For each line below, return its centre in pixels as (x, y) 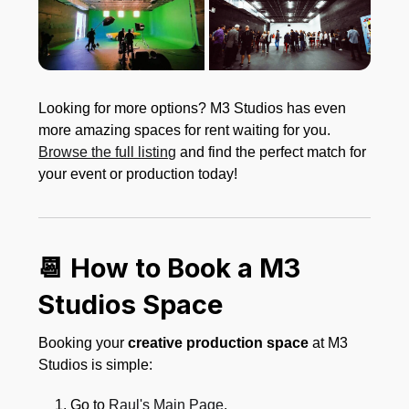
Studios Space (131, 304)
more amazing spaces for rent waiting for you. (185, 130)
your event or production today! (138, 173)
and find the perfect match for (272, 152)
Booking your (84, 342)
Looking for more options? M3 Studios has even (193, 108)
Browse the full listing (108, 152)
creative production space (219, 342)
